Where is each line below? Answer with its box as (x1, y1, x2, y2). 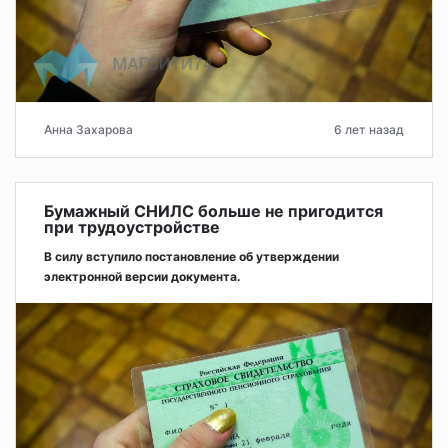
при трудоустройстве (44, 216, 220, 237)
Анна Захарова (44, 121, 133, 137)
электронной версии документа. (44, 268, 241, 284)
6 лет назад (334, 121, 404, 137)
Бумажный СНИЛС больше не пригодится (44, 200, 383, 221)
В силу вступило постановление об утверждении (44, 248, 339, 264)
